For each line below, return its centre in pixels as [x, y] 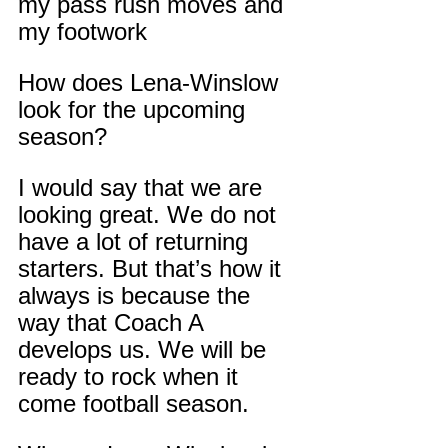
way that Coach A [114, 323]
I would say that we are [143, 188]
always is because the [137, 296]
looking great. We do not [150, 215]
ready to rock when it [131, 377]
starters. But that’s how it [153, 269]
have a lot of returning [136, 242]
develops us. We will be [145, 350]
